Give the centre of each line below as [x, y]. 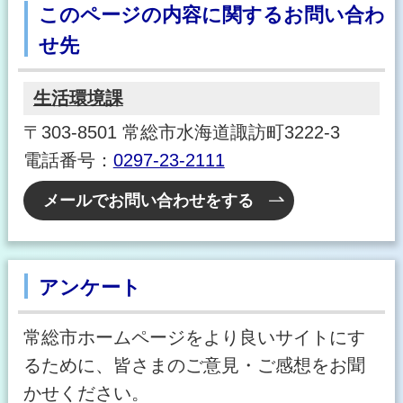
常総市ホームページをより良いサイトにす [194, 338]
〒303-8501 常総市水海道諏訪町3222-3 [181, 133]
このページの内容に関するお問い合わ [211, 14]
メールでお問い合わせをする [149, 201]
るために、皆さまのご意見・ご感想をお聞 [194, 366]
